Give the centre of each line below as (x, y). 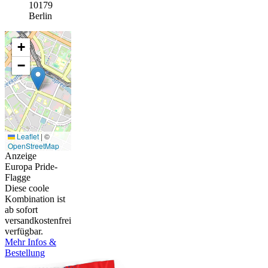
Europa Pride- (31, 167)
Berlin (40, 16)
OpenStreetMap (33, 146)
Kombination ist (35, 199)
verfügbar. (24, 232)
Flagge (18, 178)
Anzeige (21, 156)
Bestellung (25, 253)
